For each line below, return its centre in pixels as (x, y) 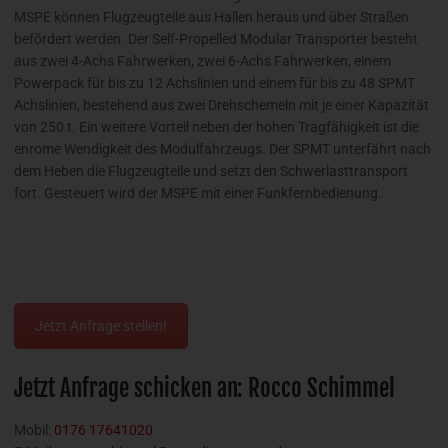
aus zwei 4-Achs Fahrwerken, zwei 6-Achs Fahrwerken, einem (202, 60)
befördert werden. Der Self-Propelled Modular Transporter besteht (216, 38)
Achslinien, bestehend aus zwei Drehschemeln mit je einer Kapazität (221, 104)
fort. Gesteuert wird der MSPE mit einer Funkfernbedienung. (198, 192)
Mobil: (34, 430)
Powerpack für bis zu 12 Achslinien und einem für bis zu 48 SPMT (214, 82)
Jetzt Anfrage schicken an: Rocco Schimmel (204, 388)
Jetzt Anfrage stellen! (101, 325)
